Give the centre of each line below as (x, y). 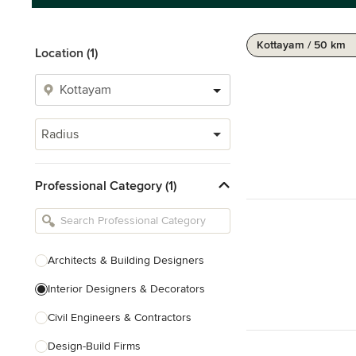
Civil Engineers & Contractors (120, 317)
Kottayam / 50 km (301, 45)
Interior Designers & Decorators (126, 289)
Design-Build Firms (94, 346)
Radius (60, 134)
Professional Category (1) (106, 186)
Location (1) (66, 53)
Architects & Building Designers (126, 260)
